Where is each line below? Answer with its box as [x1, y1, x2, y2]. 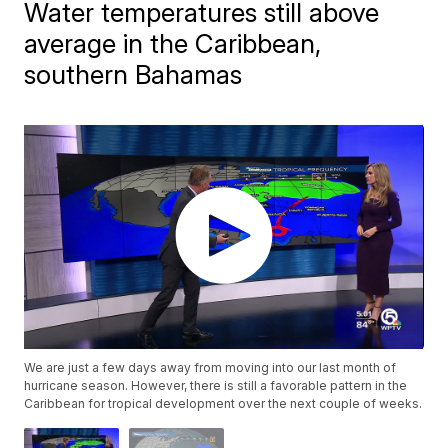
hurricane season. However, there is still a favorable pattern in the [24, 378, 408, 394]
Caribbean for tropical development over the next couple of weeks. [24, 396, 423, 412]
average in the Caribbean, [24, 28, 322, 59]
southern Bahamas [24, 59, 243, 90]
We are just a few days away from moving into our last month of [24, 360, 397, 376]
